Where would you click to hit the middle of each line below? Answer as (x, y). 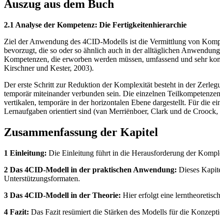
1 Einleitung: (25, 153)
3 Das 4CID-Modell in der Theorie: (62, 195)
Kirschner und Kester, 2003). (49, 68)
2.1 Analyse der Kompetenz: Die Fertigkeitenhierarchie (95, 25)
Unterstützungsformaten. (42, 178)
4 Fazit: (16, 212)
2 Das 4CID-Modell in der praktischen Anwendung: (90, 169)
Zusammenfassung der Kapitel (81, 132)
